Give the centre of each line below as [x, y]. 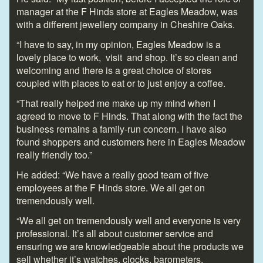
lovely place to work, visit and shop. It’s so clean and [127, 57]
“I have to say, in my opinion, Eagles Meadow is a [119, 44]
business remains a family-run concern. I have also [122, 129]
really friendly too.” [54, 154]
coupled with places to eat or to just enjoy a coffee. [121, 83]
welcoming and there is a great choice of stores [114, 70]
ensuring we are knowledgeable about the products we [130, 246]
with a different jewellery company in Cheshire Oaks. [126, 24]
